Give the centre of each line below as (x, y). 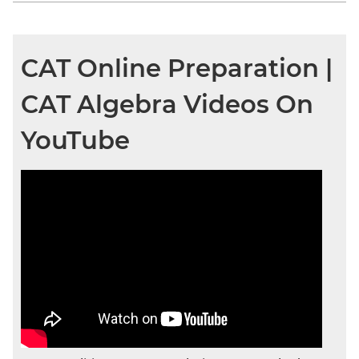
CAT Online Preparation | (177, 68)
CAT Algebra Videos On (167, 104)
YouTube (75, 140)
